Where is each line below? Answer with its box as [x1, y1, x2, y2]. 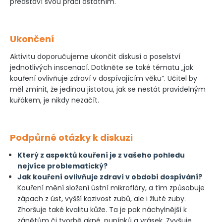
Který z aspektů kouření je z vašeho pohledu [17, 150, 185, 160]
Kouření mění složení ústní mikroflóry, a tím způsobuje [17, 183, 205, 193]
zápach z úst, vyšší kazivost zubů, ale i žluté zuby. [17, 194, 186, 204]
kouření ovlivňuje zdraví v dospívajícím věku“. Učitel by [10, 73, 197, 83]
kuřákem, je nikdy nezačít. [10, 95, 99, 105]
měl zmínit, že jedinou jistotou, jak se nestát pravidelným [10, 84, 206, 94]
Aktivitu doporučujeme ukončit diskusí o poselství [10, 52, 180, 61]
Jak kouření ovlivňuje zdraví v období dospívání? [17, 172, 202, 182]
